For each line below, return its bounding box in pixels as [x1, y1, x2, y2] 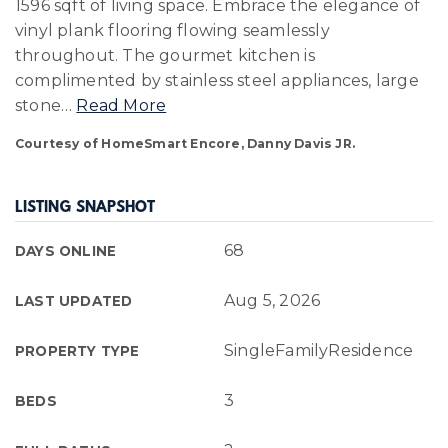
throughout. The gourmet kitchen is [15, 46, 315, 65]
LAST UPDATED [15, 293, 133, 309]
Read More [76, 96, 167, 115]
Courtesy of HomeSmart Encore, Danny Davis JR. [15, 136, 355, 151]
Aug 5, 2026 [224, 291, 321, 310]
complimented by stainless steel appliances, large [15, 71, 419, 90]
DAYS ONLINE [15, 243, 117, 259]
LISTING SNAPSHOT [15, 200, 155, 217]
